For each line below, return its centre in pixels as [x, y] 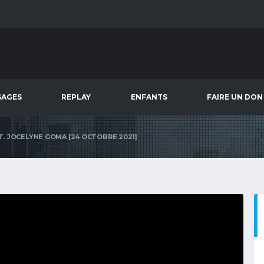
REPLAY [76, 97]
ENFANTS [149, 97]
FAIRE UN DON [235, 97]
